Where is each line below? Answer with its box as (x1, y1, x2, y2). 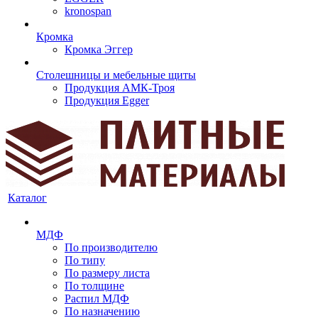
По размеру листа (65, 267, 150, 279)
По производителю (65, 241, 158, 253)
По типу (65, 254, 105, 266)
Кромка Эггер (65, 43, 133, 55)
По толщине (65, 280, 124, 292)
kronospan (65, 5, 111, 17)
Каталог (8, 192, 47, 204)
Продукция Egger (65, 94, 149, 106)
